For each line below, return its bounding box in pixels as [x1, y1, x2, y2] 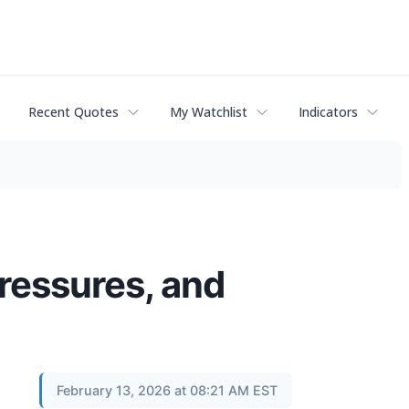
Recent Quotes [28, 103, 119, 121]
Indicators [299, 103, 358, 121]
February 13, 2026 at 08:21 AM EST [57, 382, 278, 398]
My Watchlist [170, 103, 247, 121]
